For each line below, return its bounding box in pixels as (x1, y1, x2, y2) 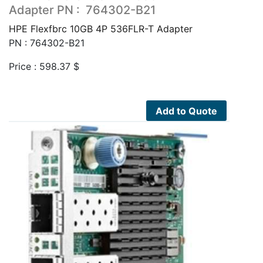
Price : (9, 60, 39, 72)
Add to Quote (156, 104, 218, 117)
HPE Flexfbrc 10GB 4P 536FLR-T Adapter (9, 22, 193, 35)
